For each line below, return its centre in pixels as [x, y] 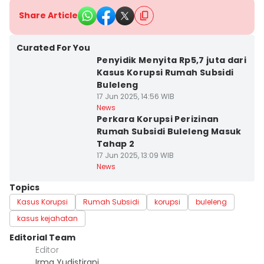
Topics [24, 187]
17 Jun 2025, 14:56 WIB [135, 96]
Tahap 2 [115, 144]
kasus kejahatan [47, 218]
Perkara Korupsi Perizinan [158, 119]
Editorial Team [42, 237]
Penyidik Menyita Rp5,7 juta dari [171, 60]
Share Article [48, 15]
